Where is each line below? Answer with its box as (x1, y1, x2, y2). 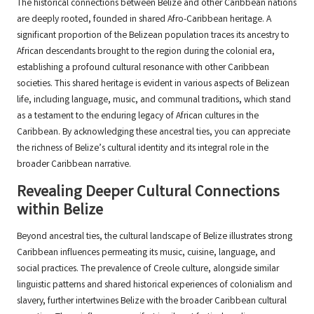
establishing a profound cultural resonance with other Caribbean (17, 60, 269, 75)
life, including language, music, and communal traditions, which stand (17, 93, 291, 107)
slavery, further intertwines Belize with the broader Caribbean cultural (17, 294, 287, 308)
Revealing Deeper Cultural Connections (17, 181, 280, 205)
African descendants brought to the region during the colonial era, (17, 44, 275, 59)
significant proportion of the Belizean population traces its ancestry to (17, 28, 289, 43)
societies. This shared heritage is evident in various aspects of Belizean (17, 76, 289, 91)
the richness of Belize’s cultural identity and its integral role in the (17, 141, 268, 156)
